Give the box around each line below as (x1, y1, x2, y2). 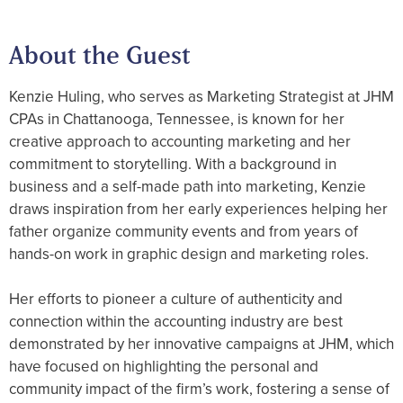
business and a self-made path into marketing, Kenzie (9, 175, 366, 198)
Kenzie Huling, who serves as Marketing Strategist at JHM (9, 85, 394, 108)
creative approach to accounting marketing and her (9, 130, 351, 153)
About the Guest (9, 40, 191, 70)
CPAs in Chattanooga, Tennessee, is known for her (9, 108, 345, 130)
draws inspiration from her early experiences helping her (9, 198, 388, 220)
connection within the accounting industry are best (9, 310, 343, 333)
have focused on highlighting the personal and (9, 355, 318, 378)
